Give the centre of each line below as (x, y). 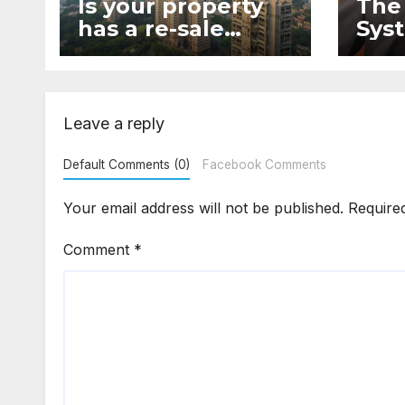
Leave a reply (114, 124)
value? (115, 52)
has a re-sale (151, 29)
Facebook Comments (264, 165)
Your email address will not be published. (203, 208)
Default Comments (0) (127, 165)
